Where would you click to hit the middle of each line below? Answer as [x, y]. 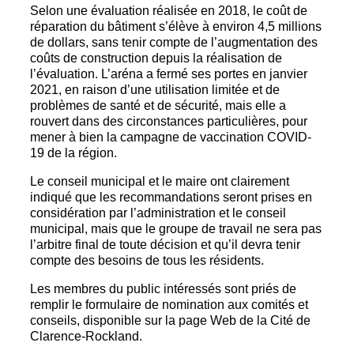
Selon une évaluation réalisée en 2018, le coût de [169, 11]
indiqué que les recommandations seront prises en [171, 198]
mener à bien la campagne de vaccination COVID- [171, 137]
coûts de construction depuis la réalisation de [156, 58]
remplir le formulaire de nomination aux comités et [169, 305]
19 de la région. [73, 153]
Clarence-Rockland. [86, 337]
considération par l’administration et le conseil [158, 213]
